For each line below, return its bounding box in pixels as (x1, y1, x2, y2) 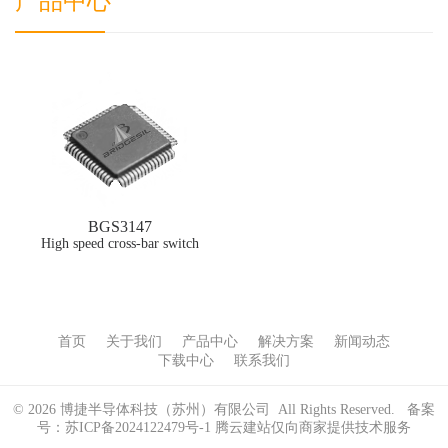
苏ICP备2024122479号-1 (65, 420, 211, 435)
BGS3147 (87, 218, 152, 235)
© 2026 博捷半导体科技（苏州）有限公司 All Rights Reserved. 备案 (13, 402, 435, 417)
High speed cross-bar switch (40, 236, 199, 251)
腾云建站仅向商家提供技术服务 (215, 420, 411, 435)
